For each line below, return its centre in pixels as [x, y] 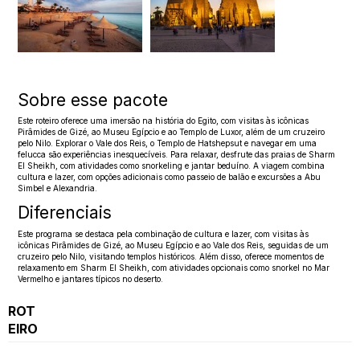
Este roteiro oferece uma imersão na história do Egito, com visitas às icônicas [164, 121]
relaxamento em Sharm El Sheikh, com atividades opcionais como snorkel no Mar [174, 267]
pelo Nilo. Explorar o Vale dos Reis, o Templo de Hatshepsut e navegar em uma [168, 143]
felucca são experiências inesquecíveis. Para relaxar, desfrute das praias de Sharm [177, 155]
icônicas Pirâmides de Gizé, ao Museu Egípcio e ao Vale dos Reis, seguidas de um [174, 245]
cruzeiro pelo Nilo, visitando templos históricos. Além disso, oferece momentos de [171, 256]
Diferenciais [65, 213]
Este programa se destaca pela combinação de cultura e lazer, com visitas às [164, 233]
